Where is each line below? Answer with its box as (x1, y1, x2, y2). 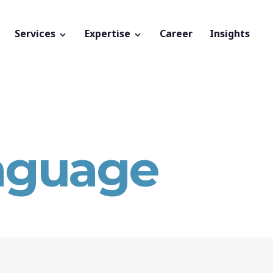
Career (160, 27, 193, 40)
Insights (210, 27, 250, 40)
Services (15, 27, 58, 40)
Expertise (85, 27, 133, 40)
